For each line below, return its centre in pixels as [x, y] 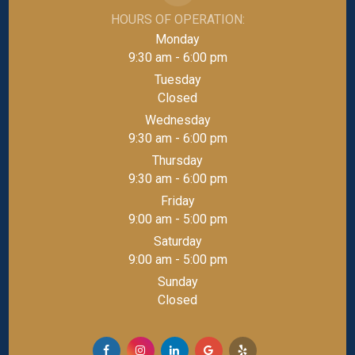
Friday [177, 200]
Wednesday [177, 120]
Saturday [177, 241]
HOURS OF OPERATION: [177, 19]
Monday [177, 39]
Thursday [177, 160]
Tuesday [177, 79]
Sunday [177, 281]
